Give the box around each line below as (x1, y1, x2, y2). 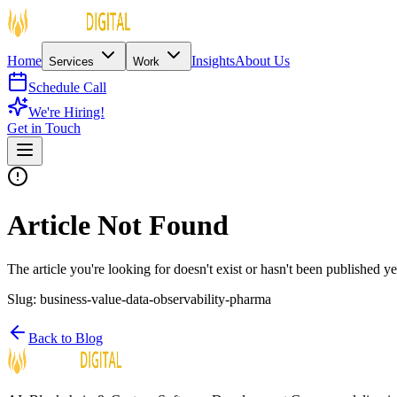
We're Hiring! (28, 105, 105, 120)
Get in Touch (7, 121, 81, 136)
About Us (235, 53, 290, 68)
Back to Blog (28, 330, 103, 346)
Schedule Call (28, 80, 106, 95)
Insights (191, 53, 235, 68)
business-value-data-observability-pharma (40, 291, 271, 307)
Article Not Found (7, 209, 229, 242)
